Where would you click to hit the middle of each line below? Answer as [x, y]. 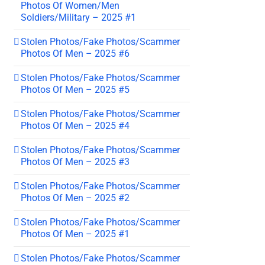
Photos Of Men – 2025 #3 [75, 161]
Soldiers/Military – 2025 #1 [78, 17]
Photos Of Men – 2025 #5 [75, 89]
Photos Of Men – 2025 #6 [75, 53]
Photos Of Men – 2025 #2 [75, 198]
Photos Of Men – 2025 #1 [75, 234]
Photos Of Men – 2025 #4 [75, 125]
